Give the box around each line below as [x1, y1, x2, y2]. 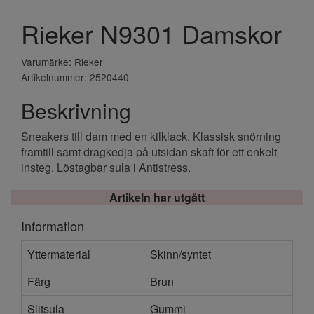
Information [21, 216, 84, 235]
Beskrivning [21, 95, 131, 125]
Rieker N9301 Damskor [21, 15, 282, 51]
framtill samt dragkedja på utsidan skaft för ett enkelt [21, 143, 277, 160]
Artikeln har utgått [109, 189, 205, 205]
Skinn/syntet [150, 245, 211, 262]
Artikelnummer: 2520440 [21, 69, 129, 84]
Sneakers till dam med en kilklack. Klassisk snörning [21, 128, 281, 144]
